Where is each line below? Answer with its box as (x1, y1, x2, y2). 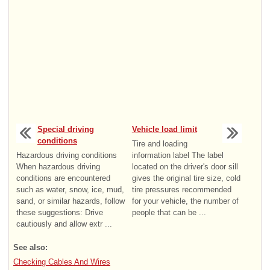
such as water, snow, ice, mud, (16, 184, 124, 194)
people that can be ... (131, 207, 206, 217)
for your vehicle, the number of (131, 196, 239, 206)
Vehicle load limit (131, 124, 197, 134)
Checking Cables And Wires (13, 257, 110, 266)
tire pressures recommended (131, 184, 231, 194)
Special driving (37, 124, 94, 134)
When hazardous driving (16, 162, 100, 171)
